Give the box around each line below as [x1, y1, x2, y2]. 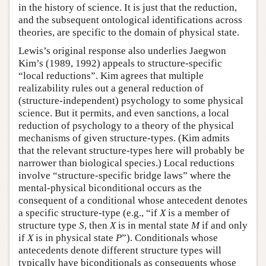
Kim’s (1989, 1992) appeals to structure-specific [18, 58, 222, 69]
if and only [199, 220, 248, 232]
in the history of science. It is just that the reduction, [18, 2, 237, 14]
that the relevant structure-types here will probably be [18, 145, 245, 157]
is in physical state [33, 232, 116, 244]
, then [84, 220, 110, 232]
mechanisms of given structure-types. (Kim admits [18, 132, 230, 144]
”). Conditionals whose [122, 232, 218, 244]
